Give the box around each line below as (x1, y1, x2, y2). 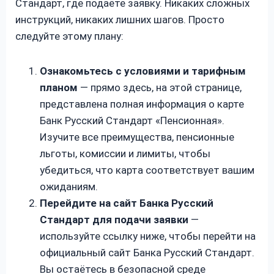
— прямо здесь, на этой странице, (78, 81, 242, 94)
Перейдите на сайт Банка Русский (40, 196, 213, 209)
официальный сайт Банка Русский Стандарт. (40, 246, 254, 259)
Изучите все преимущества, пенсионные (40, 130, 234, 143)
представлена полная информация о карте (40, 97, 244, 110)
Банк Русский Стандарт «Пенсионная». (40, 114, 224, 127)
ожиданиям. (40, 180, 98, 193)
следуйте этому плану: (15, 29, 124, 42)
